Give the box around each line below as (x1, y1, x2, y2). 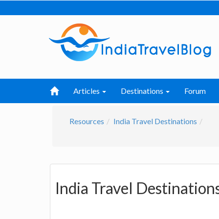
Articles (73, 86, 101, 95)
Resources (69, 116, 104, 126)
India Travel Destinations (113, 116, 197, 126)
